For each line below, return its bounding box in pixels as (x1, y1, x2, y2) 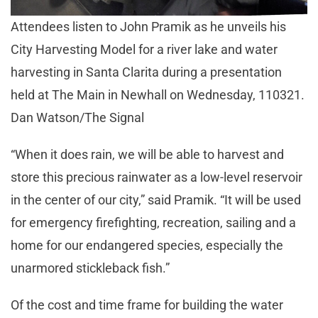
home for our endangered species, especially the (11, 238, 283, 253)
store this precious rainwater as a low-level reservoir (11, 170, 302, 185)
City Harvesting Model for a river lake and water (11, 42, 278, 57)
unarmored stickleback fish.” (11, 261, 175, 276)
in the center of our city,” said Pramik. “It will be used (11, 192, 301, 208)
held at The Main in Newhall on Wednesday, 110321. (11, 87, 305, 103)
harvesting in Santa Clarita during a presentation (11, 65, 282, 80)
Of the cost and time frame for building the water (11, 297, 283, 313)
